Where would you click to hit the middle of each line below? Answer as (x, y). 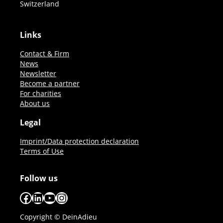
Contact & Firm (45, 54)
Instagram (83, 197)
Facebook (46, 197)
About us (35, 103)
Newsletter (38, 73)
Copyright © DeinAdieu (58, 217)
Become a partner (50, 83)
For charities (41, 93)
